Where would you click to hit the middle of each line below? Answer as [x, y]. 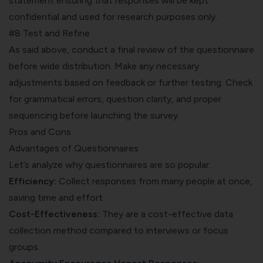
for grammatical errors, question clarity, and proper [115, 99]
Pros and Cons [40, 131]
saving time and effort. [57, 197]
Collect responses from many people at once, [154, 181]
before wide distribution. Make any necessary [104, 66]
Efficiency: [33, 181]
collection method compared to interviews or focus [119, 230]
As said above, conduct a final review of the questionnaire [131, 49]
